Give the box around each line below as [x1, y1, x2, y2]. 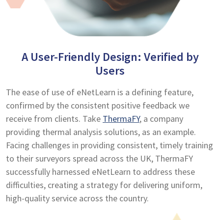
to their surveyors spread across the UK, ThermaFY [6, 152, 193, 164]
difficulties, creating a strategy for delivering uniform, [6, 179, 202, 191]
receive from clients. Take [6, 112, 103, 124]
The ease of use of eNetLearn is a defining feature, [6, 86, 193, 98]
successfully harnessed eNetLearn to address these [6, 165, 195, 177]
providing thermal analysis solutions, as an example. [6, 126, 196, 137]
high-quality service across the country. [6, 192, 149, 204]
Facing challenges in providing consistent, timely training [6, 139, 213, 151]
